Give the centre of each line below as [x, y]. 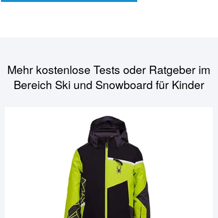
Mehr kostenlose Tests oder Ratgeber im [109, 69]
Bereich [34, 84]
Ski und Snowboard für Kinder [129, 84]
